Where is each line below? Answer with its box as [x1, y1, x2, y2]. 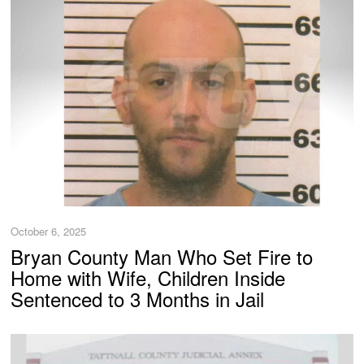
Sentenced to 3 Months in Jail [11, 284, 265, 314]
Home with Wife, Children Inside [11, 263, 286, 292]
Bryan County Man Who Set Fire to [11, 242, 314, 271]
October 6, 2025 [11, 223, 87, 239]
